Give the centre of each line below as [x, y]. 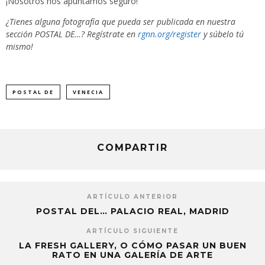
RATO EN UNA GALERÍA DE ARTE [132, 255]
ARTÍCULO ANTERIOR [132, 197]
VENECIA [88, 92]
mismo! [20, 47]
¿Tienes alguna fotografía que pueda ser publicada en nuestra [121, 22]
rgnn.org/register [169, 34]
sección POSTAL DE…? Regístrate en [72, 34]
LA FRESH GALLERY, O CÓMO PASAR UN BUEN [132, 246]
